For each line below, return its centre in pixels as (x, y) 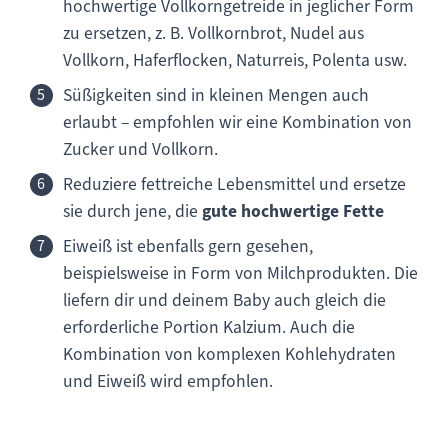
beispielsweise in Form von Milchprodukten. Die (240, 272)
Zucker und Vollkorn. (140, 148)
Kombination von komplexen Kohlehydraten (229, 353)
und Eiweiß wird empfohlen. (167, 380)
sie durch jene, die (132, 210)
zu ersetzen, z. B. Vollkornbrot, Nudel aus (213, 32)
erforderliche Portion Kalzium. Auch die (208, 326)
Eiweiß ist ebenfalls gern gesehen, (187, 245)
